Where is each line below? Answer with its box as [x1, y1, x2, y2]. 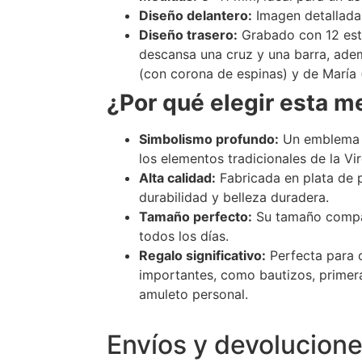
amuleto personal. [139, 286, 248, 303]
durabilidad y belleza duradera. [139, 189, 329, 206]
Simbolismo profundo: [139, 131, 279, 148]
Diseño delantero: [139, 7, 252, 24]
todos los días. [139, 228, 229, 245]
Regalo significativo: [139, 247, 266, 264]
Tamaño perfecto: [139, 208, 252, 225]
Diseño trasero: [139, 27, 238, 44]
